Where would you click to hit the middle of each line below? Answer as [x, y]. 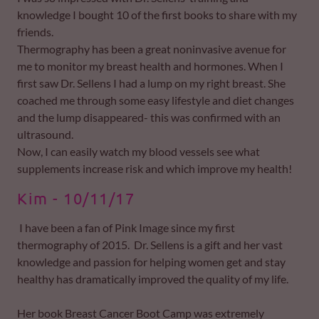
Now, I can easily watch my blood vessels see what [138, 151]
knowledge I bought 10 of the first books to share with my [157, 15]
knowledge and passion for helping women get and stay [151, 262]
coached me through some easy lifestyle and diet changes [156, 100]
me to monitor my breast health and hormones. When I [150, 66]
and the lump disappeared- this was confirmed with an [149, 117]
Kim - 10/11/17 [76, 198]
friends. [35, 32]
